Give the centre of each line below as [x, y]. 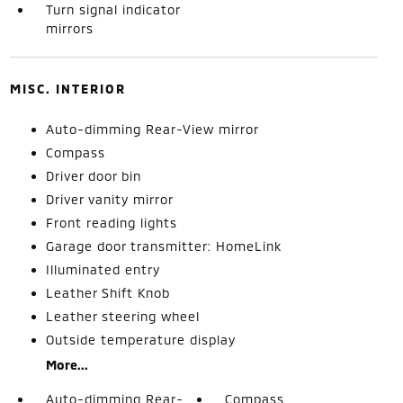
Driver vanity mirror [109, 199]
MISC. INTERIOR [67, 89]
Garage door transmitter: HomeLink [163, 246]
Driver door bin [93, 176]
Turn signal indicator [112, 9]
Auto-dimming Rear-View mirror [152, 129]
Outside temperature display [140, 340]
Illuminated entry [103, 269]
